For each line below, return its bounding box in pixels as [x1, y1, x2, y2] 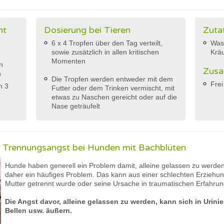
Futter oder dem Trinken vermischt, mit [51, 84, 174, 92]
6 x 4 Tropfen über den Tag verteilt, [51, 39, 162, 47]
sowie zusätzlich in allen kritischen [51, 48, 159, 56]
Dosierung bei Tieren [44, 24, 130, 35]
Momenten [51, 57, 85, 65]
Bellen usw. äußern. [5, 206, 72, 214]
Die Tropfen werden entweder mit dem [51, 75, 173, 83]
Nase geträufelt [51, 102, 100, 110]
